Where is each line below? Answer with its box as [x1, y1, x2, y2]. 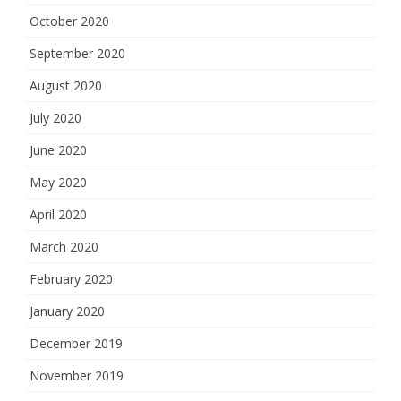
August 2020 [30, 77, 102, 95]
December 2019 [30, 335, 123, 353]
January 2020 [30, 303, 105, 320]
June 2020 [30, 141, 87, 159]
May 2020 [30, 174, 87, 192]
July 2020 [30, 109, 81, 127]
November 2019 [30, 367, 124, 385]
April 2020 [30, 206, 87, 224]
